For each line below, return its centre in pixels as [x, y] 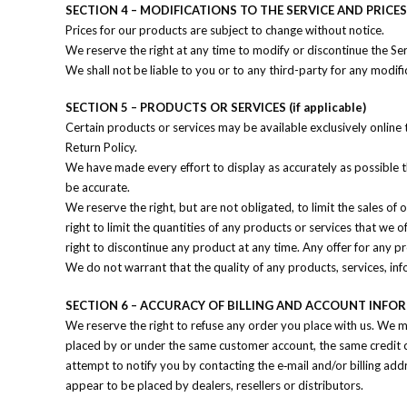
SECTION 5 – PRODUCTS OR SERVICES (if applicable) [216, 107]
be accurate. [98, 187]
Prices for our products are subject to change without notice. [225, 30]
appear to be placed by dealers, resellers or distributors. [214, 385]
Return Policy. [101, 147]
